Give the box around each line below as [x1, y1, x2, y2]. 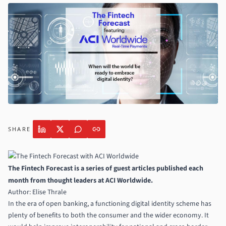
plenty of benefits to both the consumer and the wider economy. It [8, 210, 209, 220]
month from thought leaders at [8, 175, 105, 186]
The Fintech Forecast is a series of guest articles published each [8, 163, 203, 174]
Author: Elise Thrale [8, 187, 67, 197]
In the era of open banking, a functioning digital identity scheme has [8, 198, 211, 209]
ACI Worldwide [105, 175, 151, 186]
